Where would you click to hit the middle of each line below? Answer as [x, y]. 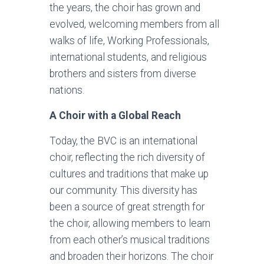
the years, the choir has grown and [125, 7]
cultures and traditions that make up [129, 174]
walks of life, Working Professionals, [129, 40]
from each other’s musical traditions [129, 240]
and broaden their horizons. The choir [131, 256]
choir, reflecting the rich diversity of [127, 157]
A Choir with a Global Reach [115, 115]
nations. [67, 90]
